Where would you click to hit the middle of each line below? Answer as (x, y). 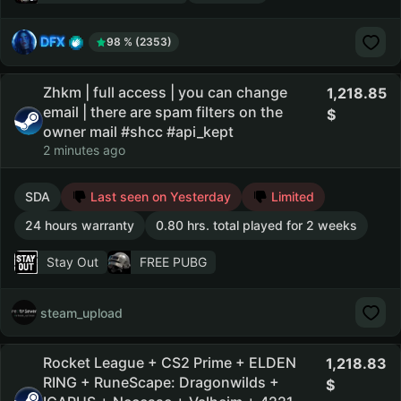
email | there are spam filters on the (163, 112)
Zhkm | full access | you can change (165, 92)
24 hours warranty (80, 225)
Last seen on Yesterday (159, 196)
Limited (291, 196)
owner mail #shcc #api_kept (138, 132)
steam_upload (81, 312)
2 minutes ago (84, 150)
